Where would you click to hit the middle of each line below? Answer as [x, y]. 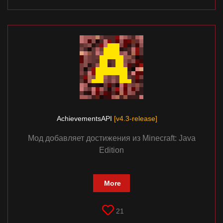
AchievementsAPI [85, 119]
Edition [111, 150]
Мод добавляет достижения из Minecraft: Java [111, 138]
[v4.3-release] [135, 119]
